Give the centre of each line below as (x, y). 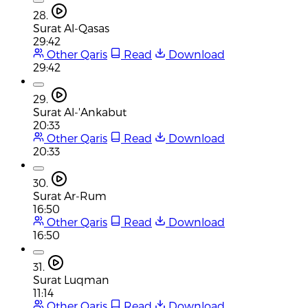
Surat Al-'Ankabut (80, 111)
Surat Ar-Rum (70, 195)
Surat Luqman (71, 279)
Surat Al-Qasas (71, 27)
